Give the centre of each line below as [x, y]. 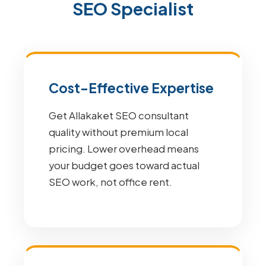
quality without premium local [118, 132]
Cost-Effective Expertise [131, 88]
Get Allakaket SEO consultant [119, 115]
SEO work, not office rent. [110, 182]
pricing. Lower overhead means [124, 149]
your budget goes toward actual [124, 165]
